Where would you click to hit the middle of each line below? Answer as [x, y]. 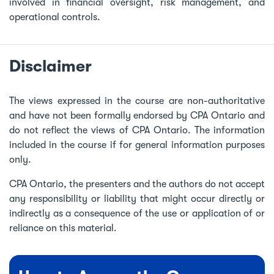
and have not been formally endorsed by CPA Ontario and [137, 115]
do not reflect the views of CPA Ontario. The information [137, 130]
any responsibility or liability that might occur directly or [137, 198]
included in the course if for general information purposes [137, 145]
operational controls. [55, 17]
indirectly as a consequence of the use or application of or [137, 213]
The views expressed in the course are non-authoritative [137, 101]
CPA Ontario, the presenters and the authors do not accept [137, 184]
